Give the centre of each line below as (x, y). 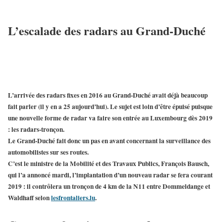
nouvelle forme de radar (53, 118)
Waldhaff (21, 197)
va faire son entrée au (119, 118)
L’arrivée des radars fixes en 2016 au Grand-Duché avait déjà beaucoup (108, 95)
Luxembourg (168, 118)
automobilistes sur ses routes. (48, 152)
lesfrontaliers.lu (73, 197)
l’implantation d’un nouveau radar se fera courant (142, 175)
